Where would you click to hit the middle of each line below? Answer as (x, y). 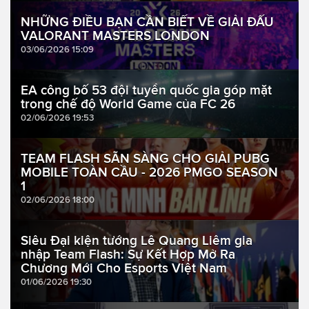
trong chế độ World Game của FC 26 (128, 104)
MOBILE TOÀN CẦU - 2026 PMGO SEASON (149, 172)
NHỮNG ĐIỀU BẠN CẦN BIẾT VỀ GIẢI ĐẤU (147, 22)
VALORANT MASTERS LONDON (115, 36)
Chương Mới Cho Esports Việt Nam (124, 268)
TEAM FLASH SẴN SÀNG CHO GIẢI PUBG (145, 159)
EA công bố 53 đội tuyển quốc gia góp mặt (146, 90)
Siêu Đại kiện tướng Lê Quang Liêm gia (137, 241)
